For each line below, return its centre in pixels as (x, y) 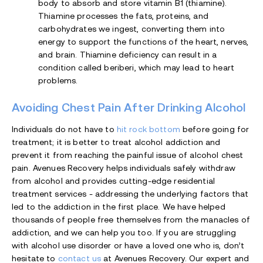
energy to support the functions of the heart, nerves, (144, 41)
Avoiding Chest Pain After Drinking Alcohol (130, 107)
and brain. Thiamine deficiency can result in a (128, 54)
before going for (215, 129)
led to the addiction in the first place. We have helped (119, 206)
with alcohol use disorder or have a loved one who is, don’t (128, 245)
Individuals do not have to (64, 129)
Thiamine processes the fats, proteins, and (123, 16)
